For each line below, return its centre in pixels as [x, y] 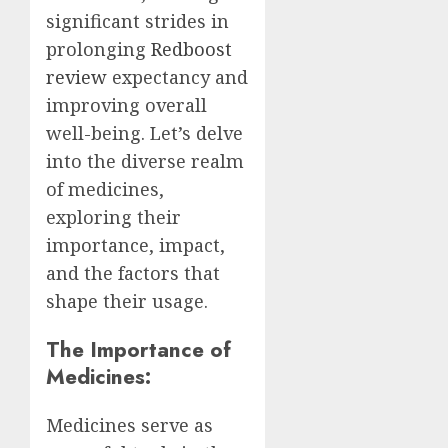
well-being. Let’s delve [144, 132]
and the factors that [133, 272]
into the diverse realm [145, 160]
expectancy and [177, 76]
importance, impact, [135, 244]
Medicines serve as [129, 424]
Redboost [191, 48]
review [76, 76]
